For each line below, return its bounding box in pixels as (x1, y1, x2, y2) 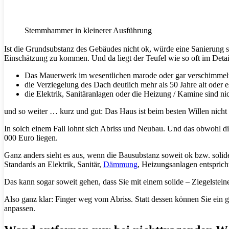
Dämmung (103, 160, 138, 169)
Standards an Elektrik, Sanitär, (4, 160, 103, 169)
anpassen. (4, 204, 35, 213)
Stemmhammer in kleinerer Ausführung (25, 26, 152, 35)
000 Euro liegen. (4, 133, 58, 143)
